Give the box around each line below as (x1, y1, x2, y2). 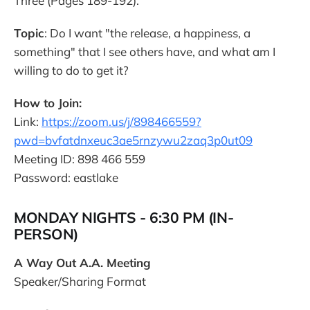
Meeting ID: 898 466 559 (14, 151, 145, 166)
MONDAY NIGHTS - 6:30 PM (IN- (14, 208, 234, 226)
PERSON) (14, 224, 79, 243)
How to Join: (14, 95, 82, 110)
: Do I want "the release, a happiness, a (44, 25, 250, 40)
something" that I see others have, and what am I (14, 44, 275, 59)
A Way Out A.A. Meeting (14, 255, 151, 270)
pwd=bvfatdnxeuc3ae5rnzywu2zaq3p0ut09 (14, 132, 253, 147)
